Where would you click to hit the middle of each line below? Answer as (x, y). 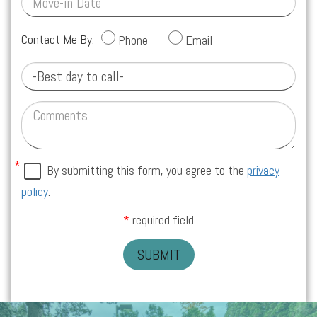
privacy (263, 170)
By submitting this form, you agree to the (147, 170)
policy (35, 191)
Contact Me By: (58, 39)
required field (162, 220)
